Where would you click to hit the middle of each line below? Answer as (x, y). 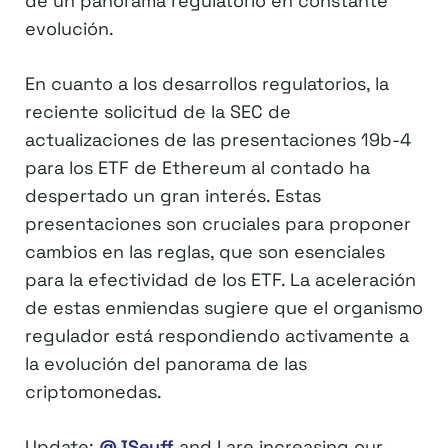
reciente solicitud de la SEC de (158, 112)
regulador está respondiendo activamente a (217, 336)
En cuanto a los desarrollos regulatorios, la (207, 84)
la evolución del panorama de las (166, 364)
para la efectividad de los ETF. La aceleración (220, 280)
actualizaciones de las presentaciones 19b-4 (218, 140)
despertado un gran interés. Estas (173, 196)
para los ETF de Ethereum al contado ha (197, 168)
